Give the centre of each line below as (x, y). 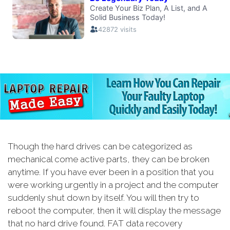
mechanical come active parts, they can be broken (109, 159)
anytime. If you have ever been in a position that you (111, 172)
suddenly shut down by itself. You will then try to (103, 198)
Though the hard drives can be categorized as (100, 147)
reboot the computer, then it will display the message (114, 211)
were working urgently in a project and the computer (113, 185)
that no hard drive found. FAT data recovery (95, 224)
